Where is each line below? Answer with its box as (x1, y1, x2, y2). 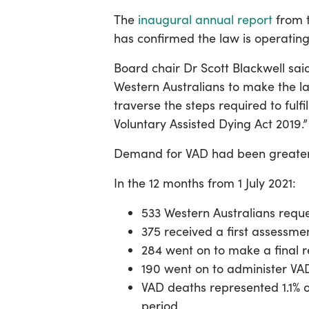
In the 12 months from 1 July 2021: (113, 175, 296, 192)
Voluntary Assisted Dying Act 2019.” (113, 115, 308, 132)
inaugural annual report (137, 11, 272, 28)
